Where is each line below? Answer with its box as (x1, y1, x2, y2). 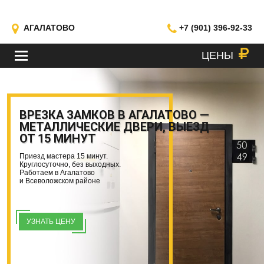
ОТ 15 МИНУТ (19, 131, 96, 146)
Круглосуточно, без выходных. (19, 160, 121, 169)
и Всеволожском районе (19, 177, 100, 185)
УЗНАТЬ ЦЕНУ (27, 217, 75, 226)
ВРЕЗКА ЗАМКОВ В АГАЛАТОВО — (19, 108, 209, 122)
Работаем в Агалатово (19, 169, 95, 177)
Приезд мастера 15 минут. (19, 152, 108, 160)
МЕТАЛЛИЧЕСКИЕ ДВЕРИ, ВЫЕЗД (19, 120, 209, 134)
